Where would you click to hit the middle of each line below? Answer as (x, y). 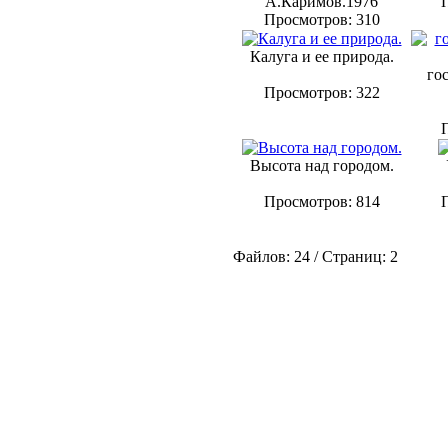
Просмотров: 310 (321, 19)
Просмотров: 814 (321, 201)
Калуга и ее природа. (321, 56)
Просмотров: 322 (321, 92)
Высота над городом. (321, 165)
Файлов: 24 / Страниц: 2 (315, 256)
